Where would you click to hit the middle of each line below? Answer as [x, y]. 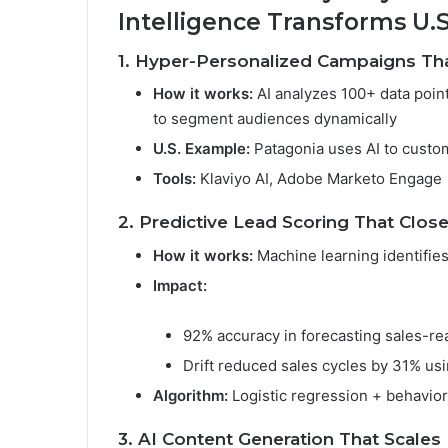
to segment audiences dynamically [275, 118]
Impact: [180, 285]
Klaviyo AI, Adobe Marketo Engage [319, 178]
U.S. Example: [201, 148]
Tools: [174, 178]
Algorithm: [190, 395]
